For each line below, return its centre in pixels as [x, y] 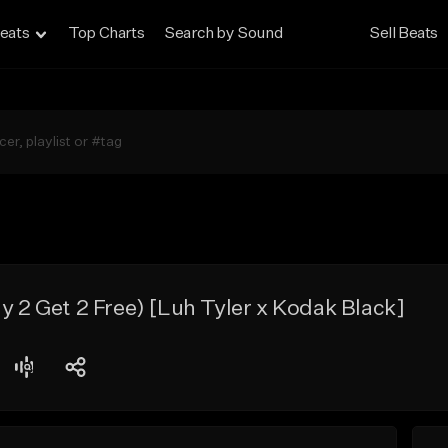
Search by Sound [223, 34]
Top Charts [106, 34]
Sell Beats [404, 34]
